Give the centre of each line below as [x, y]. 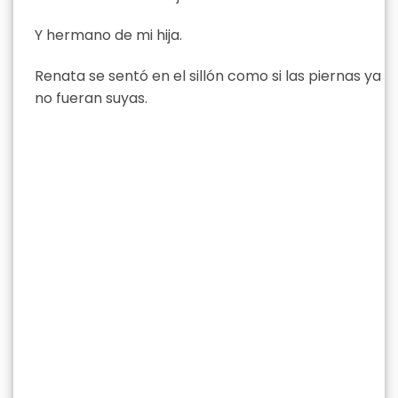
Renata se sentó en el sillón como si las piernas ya [208, 76]
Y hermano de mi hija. [108, 36]
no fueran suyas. [91, 99]
